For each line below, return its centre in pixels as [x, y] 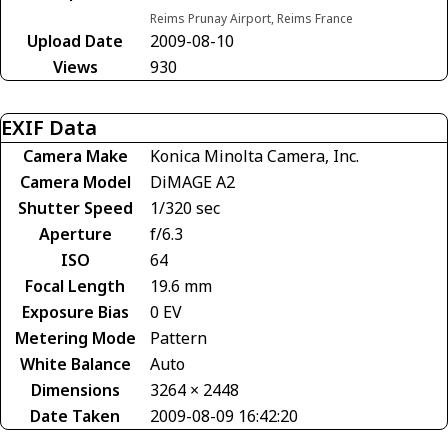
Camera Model [75, 182]
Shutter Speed [75, 208]
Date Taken [75, 416]
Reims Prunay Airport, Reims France [251, 18]
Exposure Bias [75, 312]
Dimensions [75, 390]
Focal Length [75, 286]
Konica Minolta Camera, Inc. [254, 156]
